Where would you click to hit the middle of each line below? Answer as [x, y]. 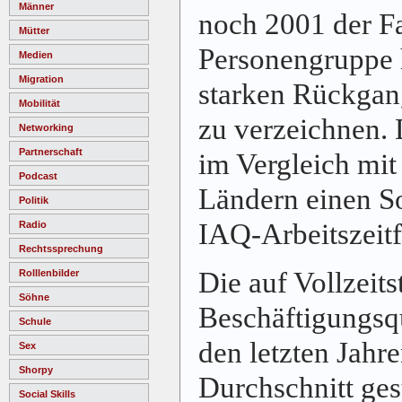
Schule [35, 321]
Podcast [38, 175]
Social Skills [47, 393]
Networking [46, 127]
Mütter [34, 30]
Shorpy [36, 369]
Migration [41, 79]
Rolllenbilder [49, 272]
